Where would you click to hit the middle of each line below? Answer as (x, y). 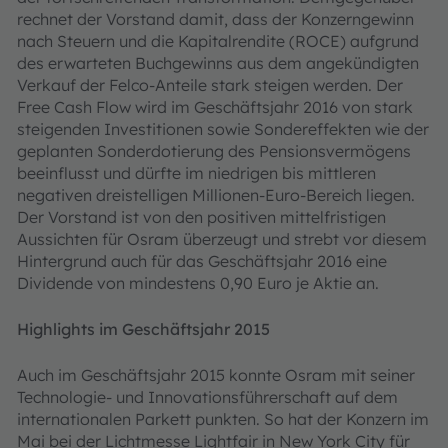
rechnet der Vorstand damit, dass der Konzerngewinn (215, 19)
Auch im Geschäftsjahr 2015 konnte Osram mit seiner (216, 375)
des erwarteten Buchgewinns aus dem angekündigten (218, 63)
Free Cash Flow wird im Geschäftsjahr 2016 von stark (215, 107)
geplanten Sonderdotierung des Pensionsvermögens (214, 151)
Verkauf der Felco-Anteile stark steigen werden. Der (210, 85)
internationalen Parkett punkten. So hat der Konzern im (223, 419)
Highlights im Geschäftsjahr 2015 (143, 329)
